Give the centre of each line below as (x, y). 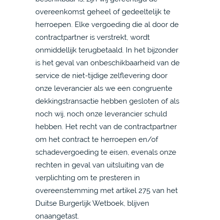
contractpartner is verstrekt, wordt (93, 37)
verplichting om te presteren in (88, 178)
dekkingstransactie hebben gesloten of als (107, 101)
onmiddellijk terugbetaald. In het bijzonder (107, 50)
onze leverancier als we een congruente (104, 88)
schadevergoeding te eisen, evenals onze (106, 152)
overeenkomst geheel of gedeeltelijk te (103, 12)
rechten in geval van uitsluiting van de (100, 165)
